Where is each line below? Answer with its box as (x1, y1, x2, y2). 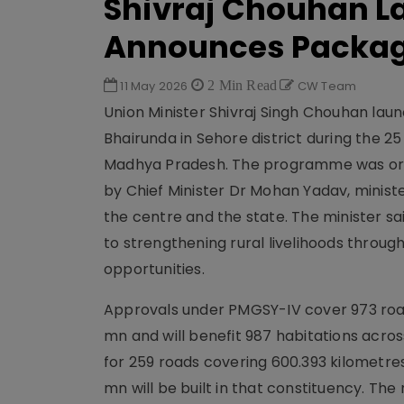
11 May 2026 (117, 78, 191, 95)
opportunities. (104, 259, 205, 280)
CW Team (294, 78, 357, 95)
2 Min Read (204, 78, 278, 92)
